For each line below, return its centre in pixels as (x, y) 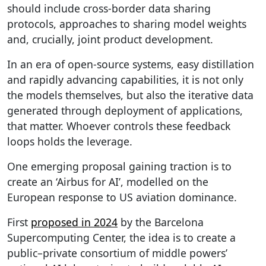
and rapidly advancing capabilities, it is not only (125, 79)
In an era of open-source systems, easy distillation (131, 64)
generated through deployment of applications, (125, 110)
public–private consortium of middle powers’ (117, 253)
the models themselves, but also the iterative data (130, 95)
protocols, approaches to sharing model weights (127, 23)
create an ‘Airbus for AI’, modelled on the (108, 181)
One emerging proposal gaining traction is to (119, 166)
